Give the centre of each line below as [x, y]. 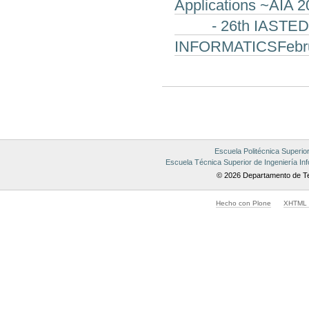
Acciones [180, 91]
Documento [185, 109]
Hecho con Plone [244, 203]
